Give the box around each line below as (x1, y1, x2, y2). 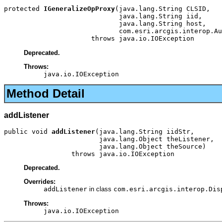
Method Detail (6, 87, 85, 101)
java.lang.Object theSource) (4, 142, 206, 150)
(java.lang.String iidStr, (95, 127, 194, 135)
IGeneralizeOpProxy (44, 5, 115, 13)
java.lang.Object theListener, (4, 135, 214, 143)
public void (4, 127, 52, 135)
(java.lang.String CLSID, (115, 5, 210, 13)
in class (87, 185, 113, 193)
